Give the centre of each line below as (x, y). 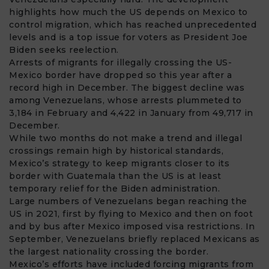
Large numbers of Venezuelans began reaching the (128, 201)
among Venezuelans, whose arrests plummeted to (125, 100)
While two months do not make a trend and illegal (125, 138)
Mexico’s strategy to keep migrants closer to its (119, 163)
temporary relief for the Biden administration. (114, 188)
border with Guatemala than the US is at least (115, 176)
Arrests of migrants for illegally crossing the (112, 62)
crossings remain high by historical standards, (116, 150)
